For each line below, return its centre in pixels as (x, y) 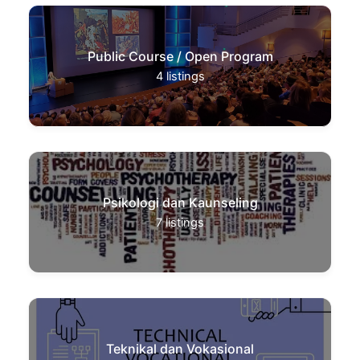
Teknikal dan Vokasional (180, 348)
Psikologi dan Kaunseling (180, 202)
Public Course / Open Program (180, 56)
